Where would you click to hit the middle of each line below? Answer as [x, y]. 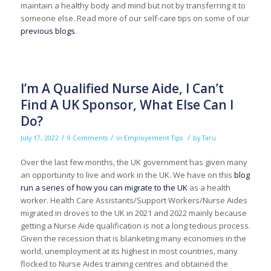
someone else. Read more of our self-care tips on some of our [135, 18]
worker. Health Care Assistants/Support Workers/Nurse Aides [134, 200]
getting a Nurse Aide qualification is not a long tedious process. [135, 225]
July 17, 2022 [39, 138]
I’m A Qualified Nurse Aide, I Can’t [122, 88]
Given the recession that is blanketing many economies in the [133, 238]
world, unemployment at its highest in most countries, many [129, 251]
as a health [209, 187]
